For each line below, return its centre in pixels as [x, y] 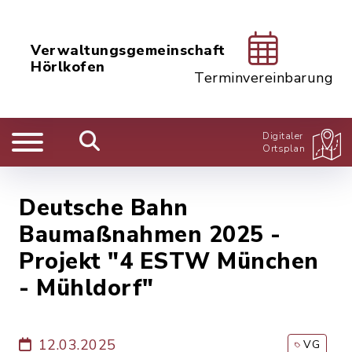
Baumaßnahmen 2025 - [150, 235]
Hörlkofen [68, 67]
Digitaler [283, 136]
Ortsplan [284, 148]
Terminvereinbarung [264, 78]
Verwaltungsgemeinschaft [128, 50]
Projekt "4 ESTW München [169, 261]
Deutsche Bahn [104, 208]
